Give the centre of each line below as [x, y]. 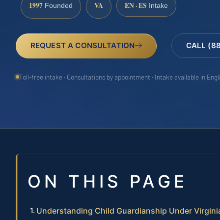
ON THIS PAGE [108, 181]
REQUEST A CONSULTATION [82, 45]
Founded [58, 6]
